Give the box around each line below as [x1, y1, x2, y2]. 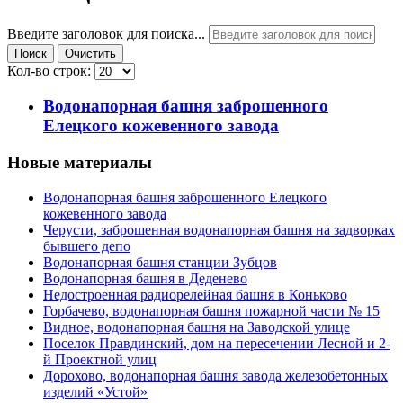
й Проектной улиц [43, 351, 157, 367]
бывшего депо [43, 237, 130, 254]
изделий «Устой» [43, 383, 148, 399]
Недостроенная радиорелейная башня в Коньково [43, 286, 347, 302]
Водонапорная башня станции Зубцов [43, 254, 277, 270]
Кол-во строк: [7, 62, 94, 78]
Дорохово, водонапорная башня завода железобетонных [43, 367, 388, 383]
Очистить [65, 46, 116, 60]
